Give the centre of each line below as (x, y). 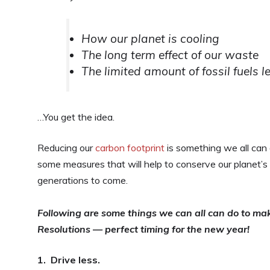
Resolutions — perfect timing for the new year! (143, 229)
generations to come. (83, 180)
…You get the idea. (76, 117)
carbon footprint (130, 147)
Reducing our (66, 147)
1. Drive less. (69, 259)
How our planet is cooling (150, 39)
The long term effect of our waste (170, 55)
